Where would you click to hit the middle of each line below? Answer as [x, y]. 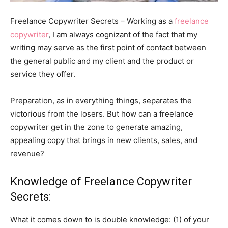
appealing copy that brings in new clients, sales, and [104, 140]
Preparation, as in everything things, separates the [101, 100]
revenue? [27, 153]
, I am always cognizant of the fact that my [123, 34]
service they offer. [43, 74]
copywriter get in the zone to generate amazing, [96, 127]
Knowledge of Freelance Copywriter [101, 181]
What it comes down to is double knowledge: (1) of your [110, 219]
